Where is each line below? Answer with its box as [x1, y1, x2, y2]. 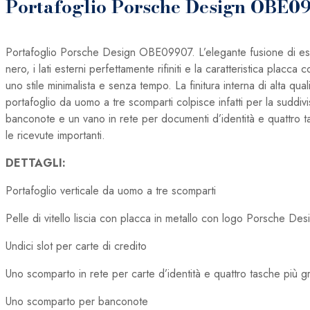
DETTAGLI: [6, 154, 66, 171]
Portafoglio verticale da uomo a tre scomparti [6, 182, 216, 199]
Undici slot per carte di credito [6, 237, 147, 254]
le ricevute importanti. [6, 127, 105, 143]
